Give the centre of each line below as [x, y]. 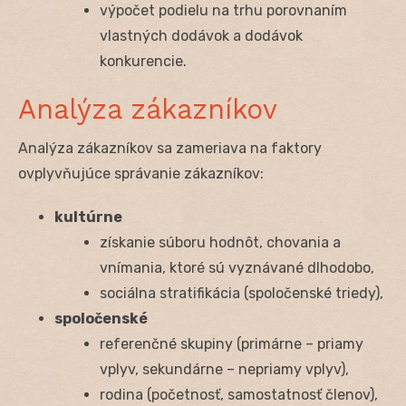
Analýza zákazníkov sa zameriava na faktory [170, 148]
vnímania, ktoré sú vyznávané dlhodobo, [237, 267]
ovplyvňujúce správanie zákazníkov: [141, 173]
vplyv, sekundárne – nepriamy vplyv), [224, 369]
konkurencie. [143, 61]
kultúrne [88, 217]
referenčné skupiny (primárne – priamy [232, 343]
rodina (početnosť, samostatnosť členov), [239, 394]
